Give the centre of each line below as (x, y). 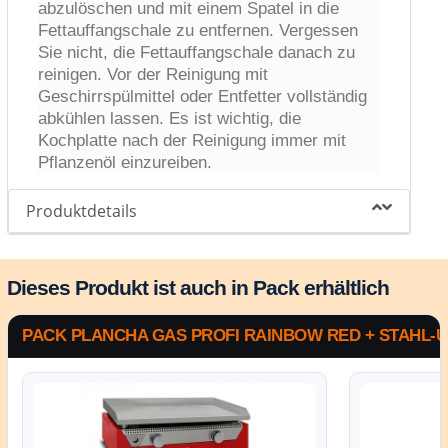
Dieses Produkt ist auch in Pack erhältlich (198, 287)
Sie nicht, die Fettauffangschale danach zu (197, 52)
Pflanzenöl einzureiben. (125, 162)
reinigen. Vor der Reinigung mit (153, 74)
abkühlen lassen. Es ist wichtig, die (170, 118)
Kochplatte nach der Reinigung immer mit (192, 140)
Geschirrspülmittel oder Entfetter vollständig (203, 96)
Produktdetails (82, 210)
